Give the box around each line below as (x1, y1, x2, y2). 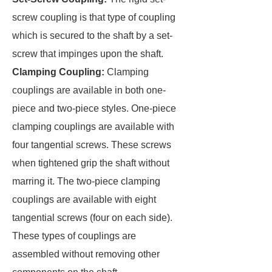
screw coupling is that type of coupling (12, 12, 175, 22)
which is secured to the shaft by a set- (12, 30, 172, 41)
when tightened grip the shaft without (12, 158, 169, 168)
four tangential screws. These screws (12, 140, 171, 150)
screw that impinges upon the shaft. (12, 49, 163, 59)
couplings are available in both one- (12, 85, 166, 95)
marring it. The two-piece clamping (12, 176, 160, 186)
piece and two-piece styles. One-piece (12, 103, 176, 114)
